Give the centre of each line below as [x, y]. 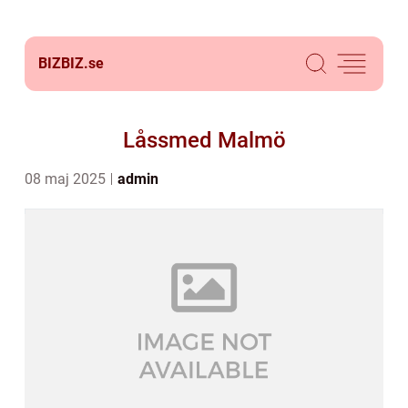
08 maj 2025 [67, 179]
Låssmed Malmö [204, 140]
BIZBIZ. [63, 63]
